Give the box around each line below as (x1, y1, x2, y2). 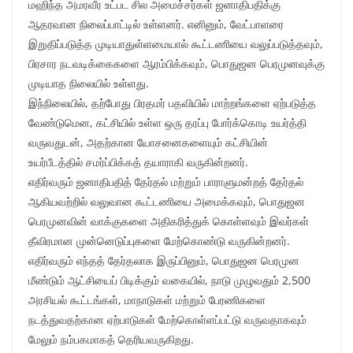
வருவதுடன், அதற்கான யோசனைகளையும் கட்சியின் (28, 135, 268, 150)
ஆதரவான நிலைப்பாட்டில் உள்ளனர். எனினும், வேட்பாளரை (28, 17, 284, 32)
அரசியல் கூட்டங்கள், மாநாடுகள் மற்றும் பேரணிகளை (28, 292, 266, 308)
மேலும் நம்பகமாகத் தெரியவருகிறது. (28, 332, 194, 347)
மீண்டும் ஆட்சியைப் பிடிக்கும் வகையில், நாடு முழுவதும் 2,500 (28, 273, 310, 288)
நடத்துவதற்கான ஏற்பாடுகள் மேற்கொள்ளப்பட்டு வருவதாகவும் (28, 312, 307, 328)
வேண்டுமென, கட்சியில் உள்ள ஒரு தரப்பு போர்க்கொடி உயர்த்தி (28, 115, 307, 131)
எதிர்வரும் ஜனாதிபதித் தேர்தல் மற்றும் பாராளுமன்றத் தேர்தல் (28, 174, 303, 190)
